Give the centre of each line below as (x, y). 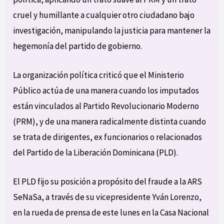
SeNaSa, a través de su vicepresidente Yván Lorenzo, (107, 197)
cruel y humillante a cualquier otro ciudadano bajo (104, 15)
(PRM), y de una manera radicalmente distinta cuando (110, 122)
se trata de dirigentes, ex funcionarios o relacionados (108, 137)
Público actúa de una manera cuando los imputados (106, 91)
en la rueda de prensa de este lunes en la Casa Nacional (111, 213)
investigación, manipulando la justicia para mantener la (112, 30)
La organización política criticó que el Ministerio (99, 75)
